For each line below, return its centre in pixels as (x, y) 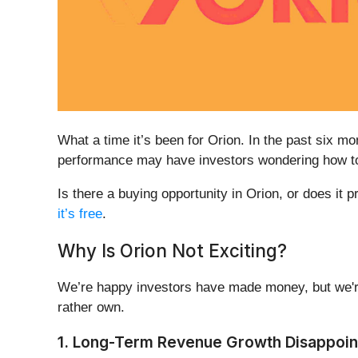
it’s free (80, 214)
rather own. (91, 308)
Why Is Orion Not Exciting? (172, 251)
